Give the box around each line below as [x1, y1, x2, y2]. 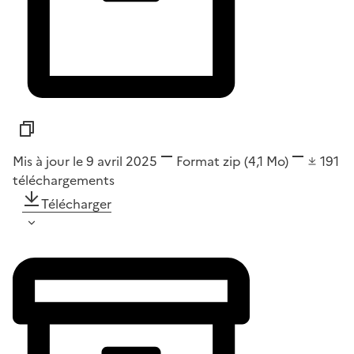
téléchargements [13, 171, 115, 190]
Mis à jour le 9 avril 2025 [13, 152, 157, 171]
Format [176, 152, 220, 171]
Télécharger [41, 194, 111, 214]
